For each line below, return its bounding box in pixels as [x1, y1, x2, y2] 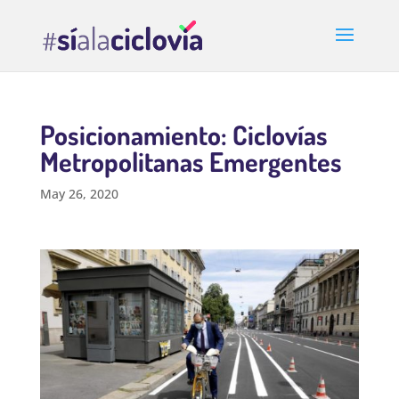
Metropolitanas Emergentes [39, 144, 342, 178]
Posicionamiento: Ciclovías [39, 118, 328, 151]
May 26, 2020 [39, 185, 118, 202]
